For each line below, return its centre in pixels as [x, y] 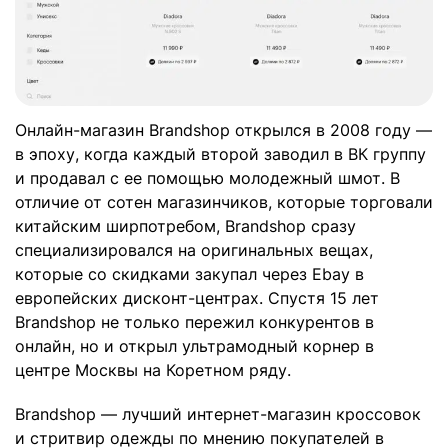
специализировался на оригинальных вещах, [194, 250]
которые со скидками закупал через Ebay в [189, 274]
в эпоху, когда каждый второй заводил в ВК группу [220, 154]
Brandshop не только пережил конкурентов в [194, 322]
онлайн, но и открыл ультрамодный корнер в [194, 346]
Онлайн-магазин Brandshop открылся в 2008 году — [223, 130]
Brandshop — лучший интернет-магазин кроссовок [218, 414]
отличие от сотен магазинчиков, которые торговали [224, 202]
